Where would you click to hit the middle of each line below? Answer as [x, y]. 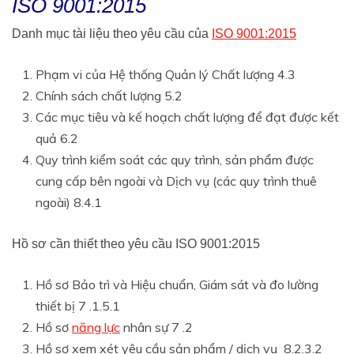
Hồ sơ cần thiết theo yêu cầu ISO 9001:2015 [136, 244]
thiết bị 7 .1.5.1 [78, 306]
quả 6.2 [57, 139]
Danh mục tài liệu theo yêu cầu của [112, 34]
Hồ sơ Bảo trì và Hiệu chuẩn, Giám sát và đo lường [177, 285]
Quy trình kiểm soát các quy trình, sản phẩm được [175, 160]
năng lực [96, 328]
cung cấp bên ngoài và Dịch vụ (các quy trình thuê [176, 181]
